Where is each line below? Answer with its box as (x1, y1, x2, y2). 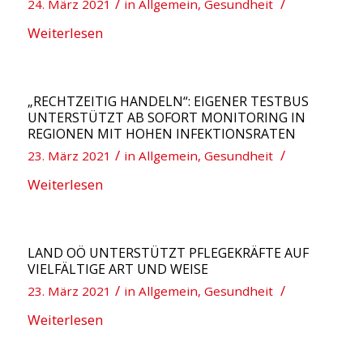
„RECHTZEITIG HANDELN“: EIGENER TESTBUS (27, 92, 309, 110)
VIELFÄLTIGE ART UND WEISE (27, 260, 208, 278)
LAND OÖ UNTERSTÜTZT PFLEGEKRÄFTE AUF (27, 244, 309, 262)
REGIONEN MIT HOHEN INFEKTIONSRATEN (27, 125, 296, 143)
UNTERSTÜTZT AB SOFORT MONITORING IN (27, 109, 305, 126)
